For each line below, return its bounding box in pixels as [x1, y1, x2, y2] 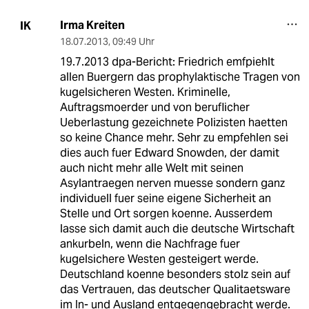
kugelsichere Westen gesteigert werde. [59, 252, 259, 267]
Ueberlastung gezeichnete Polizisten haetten [59, 115, 288, 130]
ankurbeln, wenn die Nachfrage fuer [59, 237, 240, 252]
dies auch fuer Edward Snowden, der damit [59, 146, 279, 161]
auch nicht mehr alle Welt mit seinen [59, 161, 243, 176]
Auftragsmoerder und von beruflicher [59, 100, 250, 115]
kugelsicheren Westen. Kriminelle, [59, 85, 230, 100]
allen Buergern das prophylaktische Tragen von [59, 70, 300, 85]
